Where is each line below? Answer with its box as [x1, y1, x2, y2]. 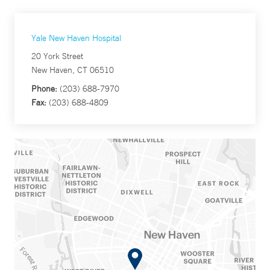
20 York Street [31, 51, 83, 62]
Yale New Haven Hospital [31, 33, 121, 44]
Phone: [31, 83, 57, 95]
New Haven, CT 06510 [31, 64, 114, 76]
